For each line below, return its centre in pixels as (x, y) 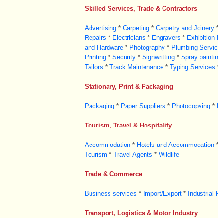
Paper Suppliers (143, 106)
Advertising (100, 28)
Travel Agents (133, 154)
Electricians (129, 38)
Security (124, 57)
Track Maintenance (136, 67)
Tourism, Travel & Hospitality (128, 125)
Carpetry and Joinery (185, 28)
